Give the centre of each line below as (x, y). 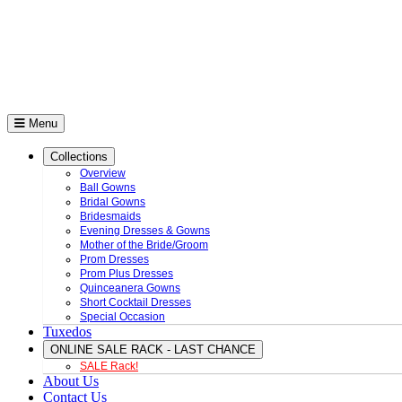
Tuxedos (67, 332)
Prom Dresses (114, 259)
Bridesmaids (110, 216)
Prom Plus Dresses (127, 274)
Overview (103, 173)
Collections (79, 157)
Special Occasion (122, 317)
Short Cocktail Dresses (135, 302)
